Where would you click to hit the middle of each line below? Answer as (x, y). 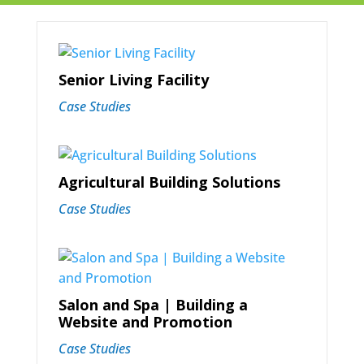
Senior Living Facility (133, 80)
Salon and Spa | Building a (153, 305)
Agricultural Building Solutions (169, 182)
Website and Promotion (145, 322)
